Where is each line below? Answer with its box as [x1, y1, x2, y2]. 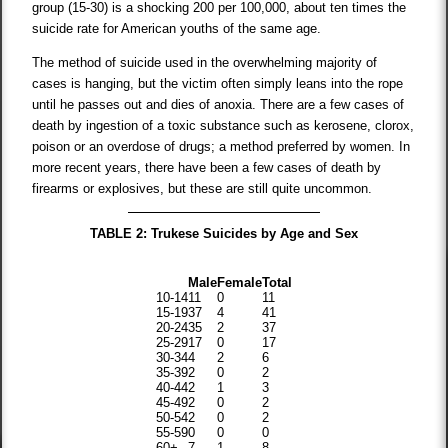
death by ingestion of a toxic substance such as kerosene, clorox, [32, 118, 415, 134]
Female [216, 275, 262, 291]
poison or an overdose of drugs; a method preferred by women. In [32, 139, 411, 155]
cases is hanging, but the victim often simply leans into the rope [32, 76, 404, 92]
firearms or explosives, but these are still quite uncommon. [32, 181, 373, 197]
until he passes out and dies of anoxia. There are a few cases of [32, 97, 405, 113]
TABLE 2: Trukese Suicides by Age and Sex [89, 226, 358, 242]
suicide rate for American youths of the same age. [32, 21, 322, 37]
